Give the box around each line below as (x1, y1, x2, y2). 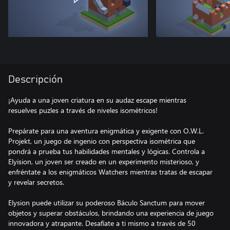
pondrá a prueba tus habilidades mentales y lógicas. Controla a (8, 146, 205, 156)
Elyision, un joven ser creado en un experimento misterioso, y (8, 157, 199, 166)
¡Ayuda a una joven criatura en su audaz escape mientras (8, 95, 186, 105)
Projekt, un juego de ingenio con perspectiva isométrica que (8, 136, 195, 146)
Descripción (8, 74, 63, 85)
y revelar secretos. (8, 177, 64, 187)
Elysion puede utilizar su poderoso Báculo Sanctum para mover (8, 198, 205, 207)
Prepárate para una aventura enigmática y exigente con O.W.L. (8, 126, 204, 136)
